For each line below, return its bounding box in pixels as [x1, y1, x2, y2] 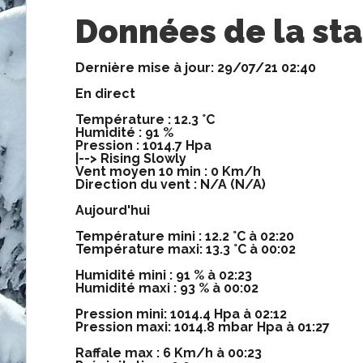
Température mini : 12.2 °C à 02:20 [75, 228, 294, 244]
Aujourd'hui [75, 202, 150, 218]
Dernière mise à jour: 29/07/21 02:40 [75, 59, 316, 75]
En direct [75, 85, 135, 101]
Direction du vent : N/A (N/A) [75, 176, 266, 192]
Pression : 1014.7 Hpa [75, 137, 211, 153]
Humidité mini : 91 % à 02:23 [75, 267, 252, 283]
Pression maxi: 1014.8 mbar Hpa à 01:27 [75, 318, 330, 335]
